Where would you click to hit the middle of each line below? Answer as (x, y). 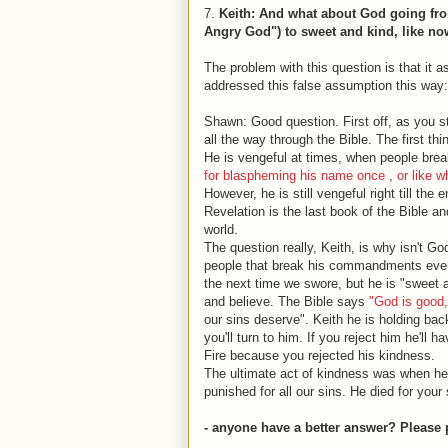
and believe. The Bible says (286, 301)
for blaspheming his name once (294, 175)
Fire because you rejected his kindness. (319, 355)
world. (221, 229)
